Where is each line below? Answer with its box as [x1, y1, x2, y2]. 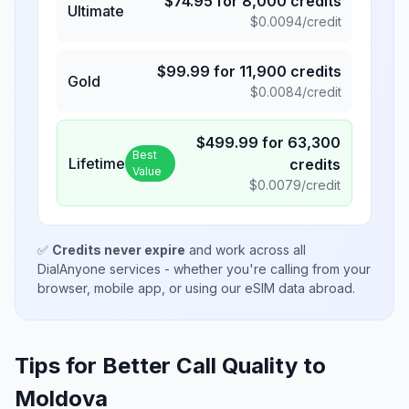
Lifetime [68, 153, 125, 173]
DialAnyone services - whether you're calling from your [37, 261, 371, 277]
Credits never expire [52, 242, 185, 257]
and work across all [185, 242, 306, 257]
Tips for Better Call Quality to [15, 352, 326, 379]
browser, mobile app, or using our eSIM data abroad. [37, 280, 355, 296]
